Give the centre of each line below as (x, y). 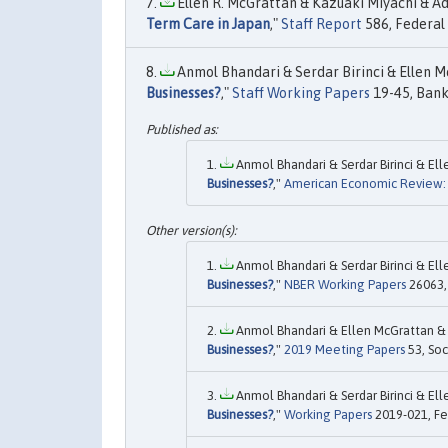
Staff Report (321, 24)
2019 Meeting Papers (344, 350)
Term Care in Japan (208, 24)
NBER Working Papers (345, 285)
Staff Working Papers (301, 93)
